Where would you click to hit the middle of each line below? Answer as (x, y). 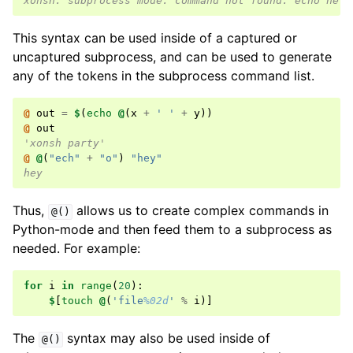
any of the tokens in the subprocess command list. (163, 76)
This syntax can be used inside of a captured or (155, 38)
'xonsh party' (65, 143)
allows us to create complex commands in (201, 211)
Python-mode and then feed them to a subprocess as (172, 230)
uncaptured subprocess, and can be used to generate (172, 57)
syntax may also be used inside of (167, 338)
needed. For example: (76, 249)
